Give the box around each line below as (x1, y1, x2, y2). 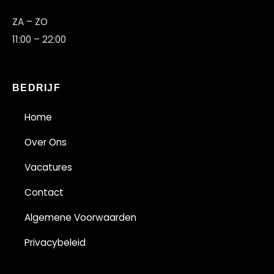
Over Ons (24, 136, 67, 149)
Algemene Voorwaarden (24, 211, 136, 224)
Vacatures (24, 161, 72, 174)
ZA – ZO (12, 15, 48, 29)
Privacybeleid (24, 236, 86, 250)
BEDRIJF (12, 83, 61, 94)
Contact (24, 186, 64, 199)
